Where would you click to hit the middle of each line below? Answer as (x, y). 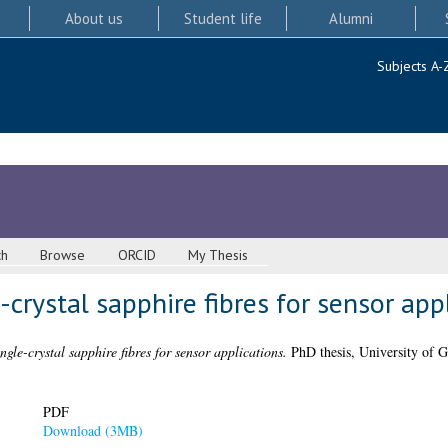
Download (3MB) (92, 430)
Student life (222, 18)
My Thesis (218, 255)
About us (93, 18)
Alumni (351, 18)
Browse (63, 255)
